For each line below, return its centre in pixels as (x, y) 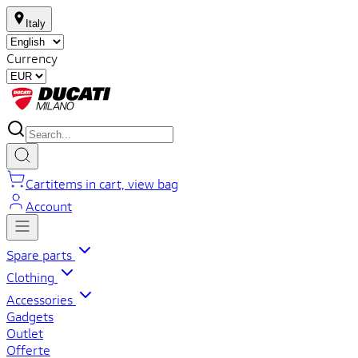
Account (49, 206)
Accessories (41, 299)
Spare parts (41, 255)
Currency (32, 58)
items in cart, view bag (114, 183)
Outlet (25, 333)
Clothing (32, 277)
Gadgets (30, 316)
